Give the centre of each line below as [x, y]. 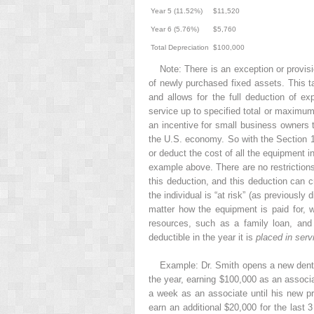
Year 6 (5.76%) [175, 29]
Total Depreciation [180, 47]
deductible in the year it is [202, 237]
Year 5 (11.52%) [177, 11]
